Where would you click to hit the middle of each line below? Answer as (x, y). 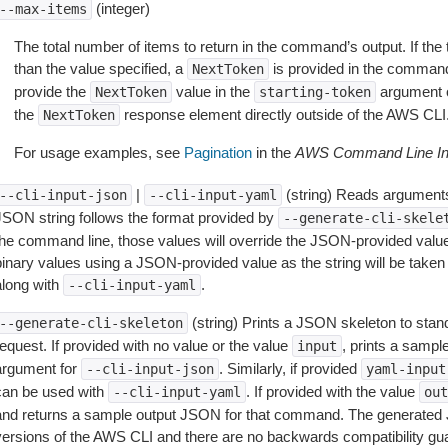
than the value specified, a (100, 68)
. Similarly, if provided (289, 368)
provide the (51, 91)
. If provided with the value (332, 391)
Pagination (217, 152)
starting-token (314, 92)
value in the (212, 91)
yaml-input (405, 369)
